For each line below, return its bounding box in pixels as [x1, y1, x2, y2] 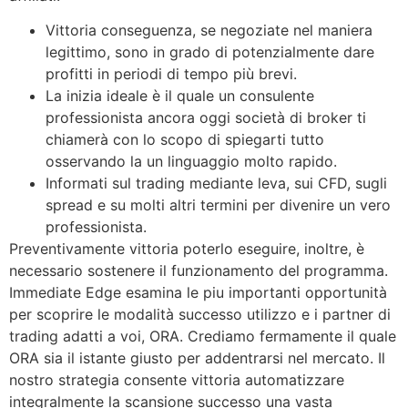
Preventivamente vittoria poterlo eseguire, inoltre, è [9, 239, 364, 258]
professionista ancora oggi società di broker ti [46, 107, 366, 127]
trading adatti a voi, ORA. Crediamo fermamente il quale [9, 326, 396, 345]
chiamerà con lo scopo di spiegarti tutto [46, 129, 324, 148]
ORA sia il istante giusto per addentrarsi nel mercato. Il [9, 348, 385, 367]
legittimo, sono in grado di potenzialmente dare [46, 42, 374, 61]
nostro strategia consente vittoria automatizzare [9, 370, 344, 389]
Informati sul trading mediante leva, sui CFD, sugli [46, 173, 387, 192]
